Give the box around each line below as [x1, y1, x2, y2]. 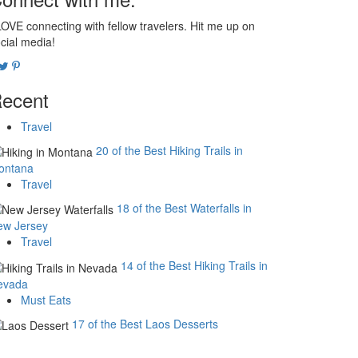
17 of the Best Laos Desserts [72, 315, 218, 332]
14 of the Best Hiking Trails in [121, 257, 268, 274]
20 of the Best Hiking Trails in [96, 141, 243, 158]
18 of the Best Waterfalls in [117, 199, 252, 216]
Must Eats [21, 291, 71, 308]
